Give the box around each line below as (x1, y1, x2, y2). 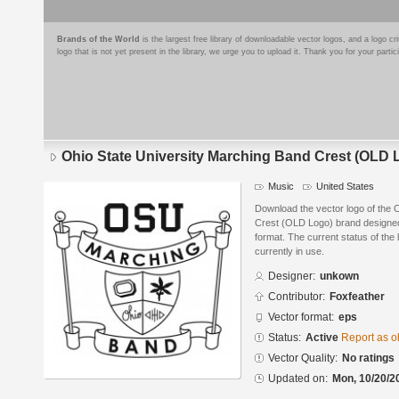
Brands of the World (57, 35, 140, 44)
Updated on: (268, 372, 328, 386)
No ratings (342, 352, 395, 365)
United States (316, 181, 374, 191)
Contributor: (268, 290, 325, 304)
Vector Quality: (268, 352, 338, 365)
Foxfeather (330, 290, 385, 304)
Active (305, 331, 341, 345)
